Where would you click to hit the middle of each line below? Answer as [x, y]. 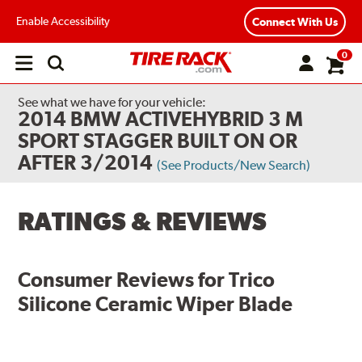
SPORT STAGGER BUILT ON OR [158, 141]
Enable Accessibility [63, 21]
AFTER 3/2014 [86, 162]
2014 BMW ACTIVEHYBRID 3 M [161, 119]
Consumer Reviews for [124, 279]
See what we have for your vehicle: [112, 102]
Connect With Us [295, 21]
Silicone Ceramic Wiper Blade [156, 303]
